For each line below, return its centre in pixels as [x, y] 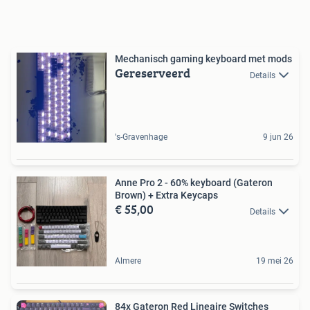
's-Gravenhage [141, 137]
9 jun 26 [278, 137]
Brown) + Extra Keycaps [166, 195]
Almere [128, 261]
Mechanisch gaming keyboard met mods [203, 59]
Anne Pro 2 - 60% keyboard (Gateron [194, 183]
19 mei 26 [275, 261]
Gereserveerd [153, 73]
